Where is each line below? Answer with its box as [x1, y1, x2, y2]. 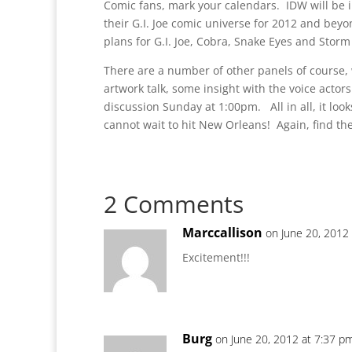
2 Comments [104, 188, 244, 220]
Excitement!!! [182, 250, 250, 265]
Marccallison [182, 224, 262, 241]
